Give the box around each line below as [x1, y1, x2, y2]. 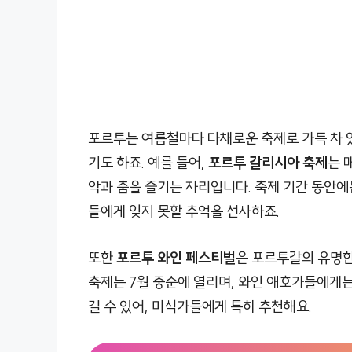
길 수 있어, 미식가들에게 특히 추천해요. [88, 297, 312, 317]
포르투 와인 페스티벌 [116, 248, 236, 268]
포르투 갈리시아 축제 [208, 152, 328, 172]
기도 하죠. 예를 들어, [88, 152, 208, 172]
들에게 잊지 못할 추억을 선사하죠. [88, 201, 280, 221]
